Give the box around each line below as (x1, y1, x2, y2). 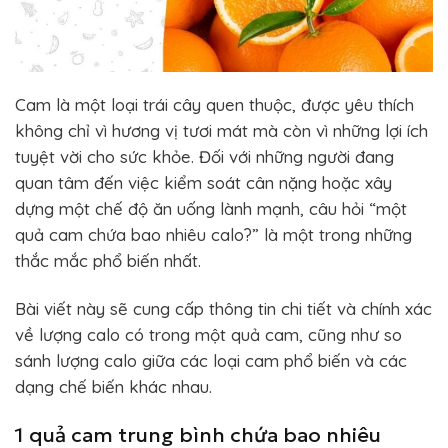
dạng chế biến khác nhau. (15, 375, 212, 397)
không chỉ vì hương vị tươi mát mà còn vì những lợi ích (15, 119, 428, 141)
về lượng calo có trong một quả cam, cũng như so (15, 323, 402, 345)
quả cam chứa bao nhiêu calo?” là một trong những (15, 223, 412, 245)
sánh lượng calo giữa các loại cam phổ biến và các (15, 349, 407, 371)
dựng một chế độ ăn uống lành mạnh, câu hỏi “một (15, 197, 407, 219)
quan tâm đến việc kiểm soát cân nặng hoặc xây (15, 171, 392, 193)
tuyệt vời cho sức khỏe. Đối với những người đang (15, 145, 394, 167)
